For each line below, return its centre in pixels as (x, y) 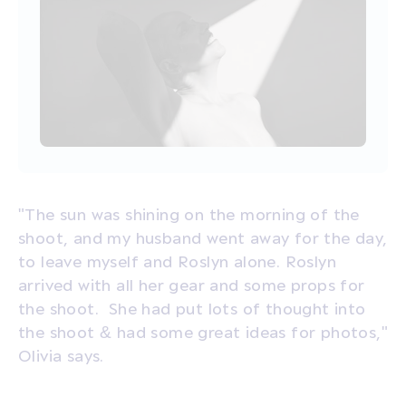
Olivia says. (203, 354)
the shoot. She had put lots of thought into (192, 307)
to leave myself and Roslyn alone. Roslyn (177, 260)
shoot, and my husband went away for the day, (203, 237)
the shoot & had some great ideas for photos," (203, 331)
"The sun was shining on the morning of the (189, 213)
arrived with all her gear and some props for (192, 284)
